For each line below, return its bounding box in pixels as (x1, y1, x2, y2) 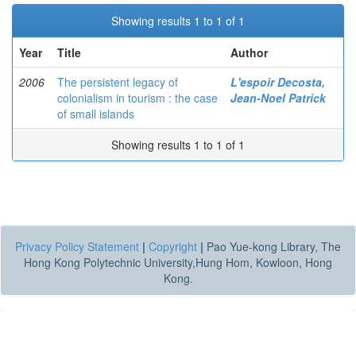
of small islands (57, 106, 134, 122)
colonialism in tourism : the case (57, 90, 218, 106)
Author (230, 44, 268, 60)
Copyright (149, 238, 197, 254)
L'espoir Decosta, (230, 74, 325, 90)
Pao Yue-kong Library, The (203, 238, 341, 254)
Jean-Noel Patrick (230, 90, 326, 106)
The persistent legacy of (57, 74, 178, 90)
